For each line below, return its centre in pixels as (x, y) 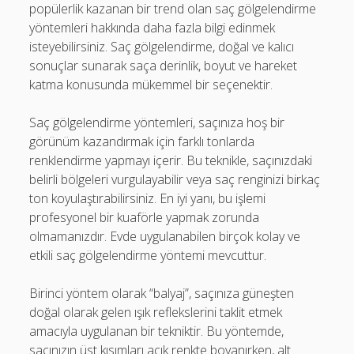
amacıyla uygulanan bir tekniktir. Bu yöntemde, (157, 331)
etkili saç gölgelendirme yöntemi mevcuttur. (148, 255)
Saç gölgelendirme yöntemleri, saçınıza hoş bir (157, 122)
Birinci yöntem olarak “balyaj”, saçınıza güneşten (162, 293)
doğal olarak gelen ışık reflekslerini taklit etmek (156, 312)
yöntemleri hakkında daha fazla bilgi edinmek (153, 27)
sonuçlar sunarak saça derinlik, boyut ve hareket (164, 65)
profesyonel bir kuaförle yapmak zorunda (145, 217)
